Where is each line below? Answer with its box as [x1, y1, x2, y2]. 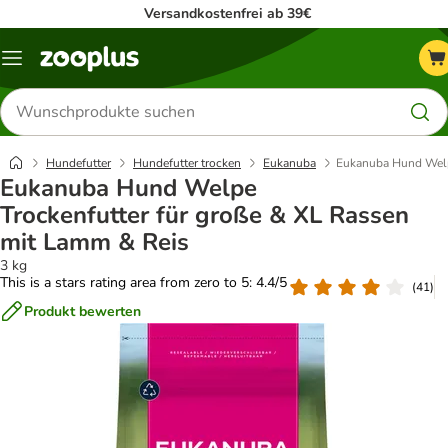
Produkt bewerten [24, 301, 141, 321]
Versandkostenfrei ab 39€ [144, 4, 311, 23]
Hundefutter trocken [133, 155, 241, 171]
